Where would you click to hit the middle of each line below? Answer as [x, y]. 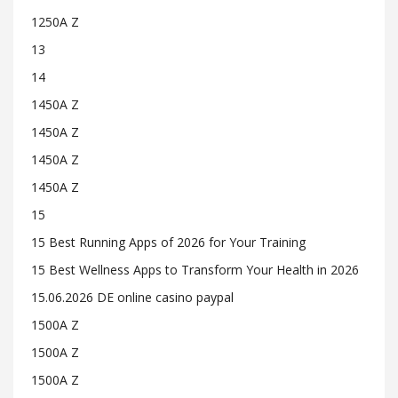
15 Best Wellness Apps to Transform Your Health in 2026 [195, 270]
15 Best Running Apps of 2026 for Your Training [168, 242]
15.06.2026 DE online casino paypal [132, 297]
